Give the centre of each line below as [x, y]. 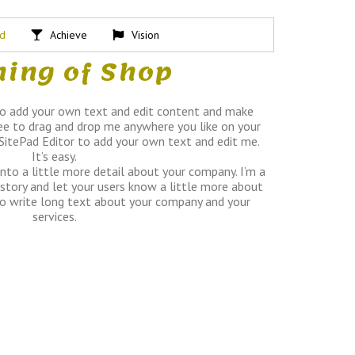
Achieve [68, 35]
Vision [145, 35]
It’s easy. [54, 156]
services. [54, 216]
